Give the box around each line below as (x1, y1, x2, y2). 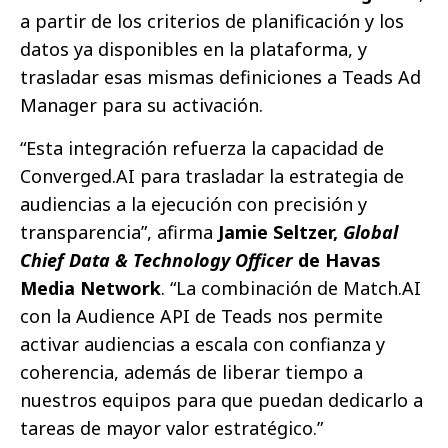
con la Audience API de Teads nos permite (20, 304, 383, 329)
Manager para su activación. (20, 93, 263, 118)
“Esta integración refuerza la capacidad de (20, 136, 384, 161)
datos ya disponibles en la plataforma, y (20, 37, 367, 62)
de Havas (293, 248, 381, 273)
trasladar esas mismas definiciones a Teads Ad (20, 65, 421, 90)
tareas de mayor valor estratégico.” (20, 416, 323, 441)
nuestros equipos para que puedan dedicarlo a (20, 388, 423, 413)
